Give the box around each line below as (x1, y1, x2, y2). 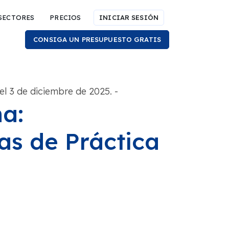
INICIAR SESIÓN (99, 13, 158, 21)
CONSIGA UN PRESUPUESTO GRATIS (33, 35, 161, 43)
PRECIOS (50, 13, 81, 21)
